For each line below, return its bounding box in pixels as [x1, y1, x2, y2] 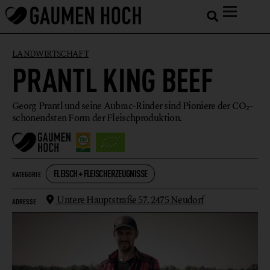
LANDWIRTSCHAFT [12, 48, 89, 61]
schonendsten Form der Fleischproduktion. [12, 111, 182, 125]
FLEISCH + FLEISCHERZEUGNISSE [53, 166, 148, 180]
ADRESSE [12, 195, 37, 206]
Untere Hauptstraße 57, [55, 193, 151, 209]
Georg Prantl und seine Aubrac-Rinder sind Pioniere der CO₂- [12, 99, 253, 113]
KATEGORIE [12, 169, 41, 180]
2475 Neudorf [151, 193, 204, 209]
